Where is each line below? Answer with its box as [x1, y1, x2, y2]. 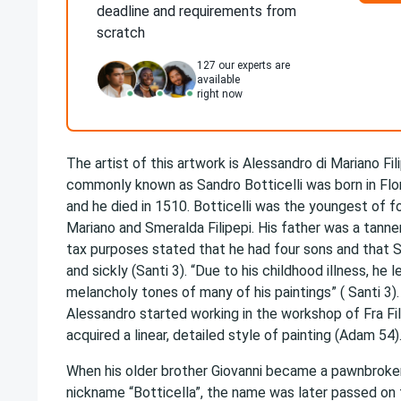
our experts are [216, 59, 290, 72]
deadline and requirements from [97, 3, 296, 20]
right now [197, 88, 243, 100]
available [197, 73, 240, 86]
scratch [97, 24, 145, 41]
